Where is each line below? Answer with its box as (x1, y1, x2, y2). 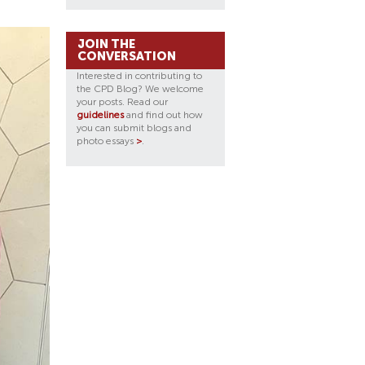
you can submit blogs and (77, 122, 191, 134)
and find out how (124, 109, 203, 121)
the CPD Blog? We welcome (77, 83, 204, 95)
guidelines (77, 109, 124, 121)
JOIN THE (77, 37, 135, 51)
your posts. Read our (77, 96, 168, 108)
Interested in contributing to (77, 70, 202, 81)
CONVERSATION (77, 49, 176, 64)
